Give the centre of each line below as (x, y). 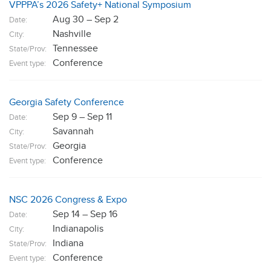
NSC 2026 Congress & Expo (68, 200)
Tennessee (75, 48)
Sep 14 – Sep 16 (85, 214)
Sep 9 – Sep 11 (82, 117)
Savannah (73, 131)
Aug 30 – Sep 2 (86, 19)
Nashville (72, 34)
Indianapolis (78, 229)
